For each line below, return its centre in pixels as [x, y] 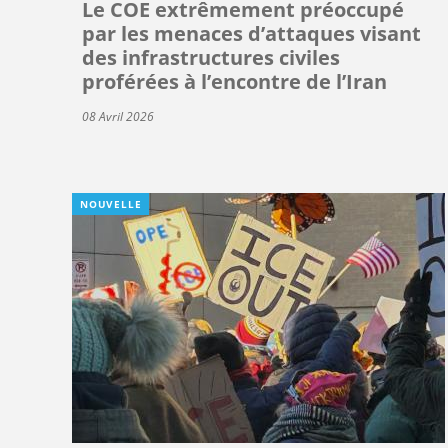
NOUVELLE [111, 203]
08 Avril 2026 [118, 116]
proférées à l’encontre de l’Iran [234, 81]
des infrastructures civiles [211, 57]
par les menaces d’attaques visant [251, 33]
